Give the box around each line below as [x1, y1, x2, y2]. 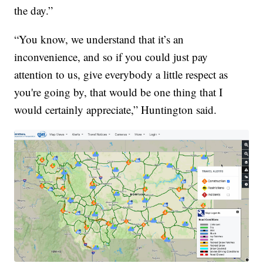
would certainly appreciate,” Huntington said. [14, 102, 217, 117]
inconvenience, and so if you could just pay [14, 49, 208, 65]
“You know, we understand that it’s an [14, 32, 184, 47]
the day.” [14, 3, 53, 18]
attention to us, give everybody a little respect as [14, 67, 228, 82]
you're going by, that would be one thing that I [14, 85, 223, 100]
